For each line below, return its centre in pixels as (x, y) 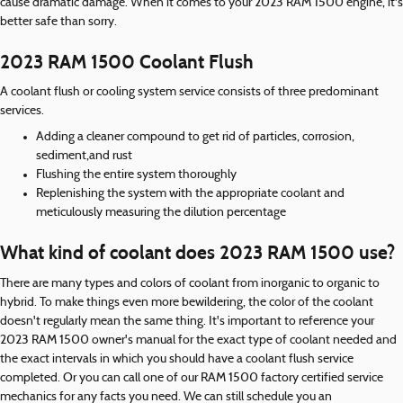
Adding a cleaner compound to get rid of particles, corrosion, (195, 137)
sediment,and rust (84, 156)
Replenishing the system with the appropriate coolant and (190, 194)
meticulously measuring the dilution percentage (161, 213)
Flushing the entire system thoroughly (136, 175)
